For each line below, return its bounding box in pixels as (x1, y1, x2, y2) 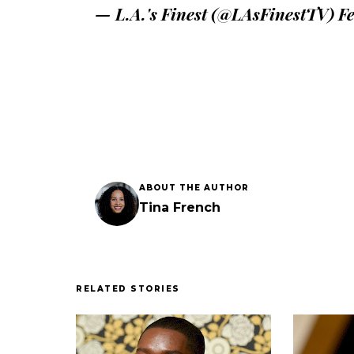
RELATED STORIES (76, 284, 180, 295)
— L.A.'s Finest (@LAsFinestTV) (95, 2, 338, 25)
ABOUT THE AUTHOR (139, 183, 249, 194)
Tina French (139, 200, 220, 216)
